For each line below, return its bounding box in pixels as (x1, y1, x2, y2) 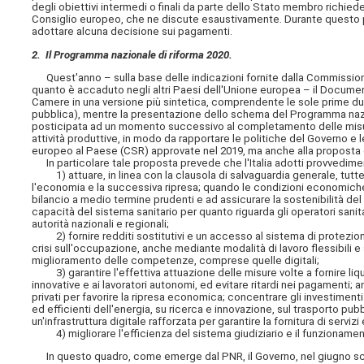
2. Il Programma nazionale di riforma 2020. (32, 48, 233, 61)
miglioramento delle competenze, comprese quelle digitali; (32, 253, 320, 266)
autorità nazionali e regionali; (32, 217, 170, 230)
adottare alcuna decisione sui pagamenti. (32, 25, 233, 38)
